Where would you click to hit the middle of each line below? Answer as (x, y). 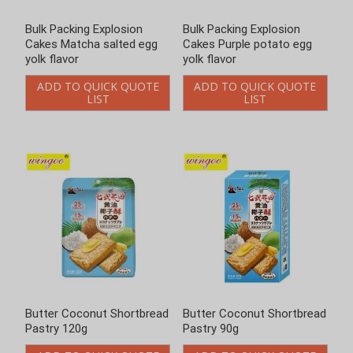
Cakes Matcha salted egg (91, 44)
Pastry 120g (56, 328)
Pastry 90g (210, 328)
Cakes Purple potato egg (247, 44)
